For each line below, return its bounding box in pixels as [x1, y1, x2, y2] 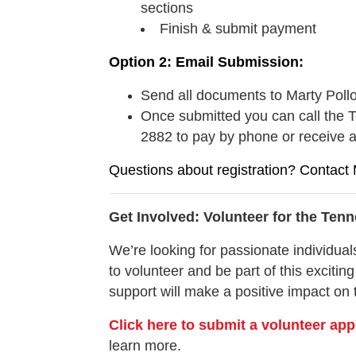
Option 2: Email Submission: [109, 54, 308, 71]
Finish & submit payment [160, 21, 316, 37]
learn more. [109, 338, 185, 354]
